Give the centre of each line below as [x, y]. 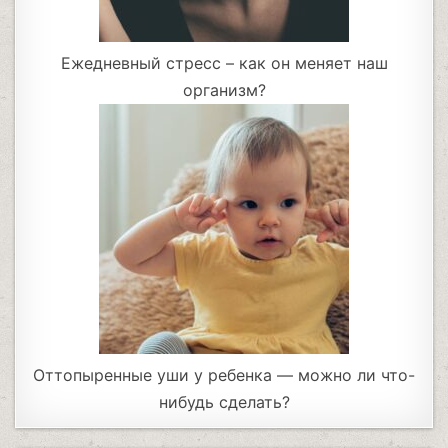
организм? [224, 90]
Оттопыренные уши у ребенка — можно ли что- [224, 375]
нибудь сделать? [224, 402]
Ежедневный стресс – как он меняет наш [224, 63]
